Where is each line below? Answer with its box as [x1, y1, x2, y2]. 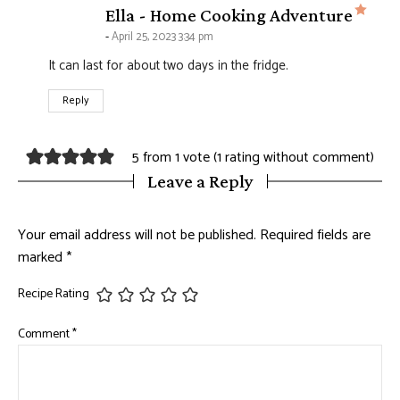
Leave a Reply [146, 171, 254, 193]
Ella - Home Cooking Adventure [105, 4, 353, 27]
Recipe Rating [18, 283, 89, 304]
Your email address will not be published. [18, 223, 256, 248]
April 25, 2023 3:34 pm [112, 28, 213, 47]
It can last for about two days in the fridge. [48, 54, 288, 78]
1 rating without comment [216, 145, 371, 170]
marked [18, 246, 66, 271]
